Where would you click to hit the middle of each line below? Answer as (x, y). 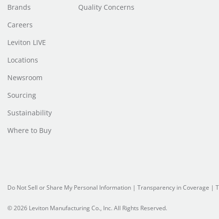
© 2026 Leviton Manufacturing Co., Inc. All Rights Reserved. (87, 208)
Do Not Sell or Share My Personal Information (69, 187)
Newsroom (25, 77)
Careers (20, 25)
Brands (19, 7)
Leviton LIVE (27, 42)
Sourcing (22, 95)
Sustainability (30, 113)
